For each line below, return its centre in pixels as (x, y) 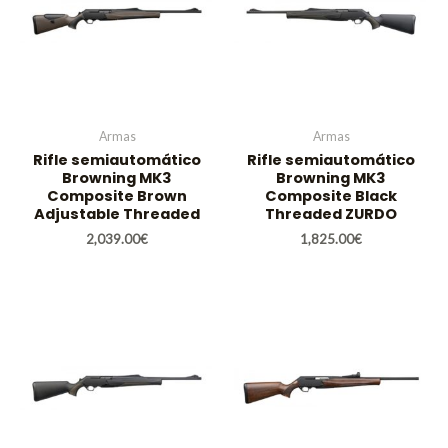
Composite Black (331, 196)
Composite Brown (117, 196)
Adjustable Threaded (117, 214)
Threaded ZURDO (331, 214)
